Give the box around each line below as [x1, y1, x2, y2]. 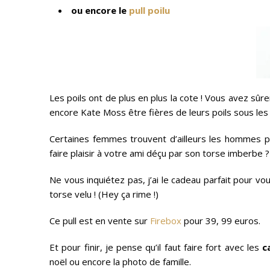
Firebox [150, 215, 181, 227]
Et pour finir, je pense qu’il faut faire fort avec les [49, 241, 263, 253]
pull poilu [129, 4, 170, 16]
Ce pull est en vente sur [49, 215, 150, 227]
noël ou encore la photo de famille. [49, 256, 191, 268]
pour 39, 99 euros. [181, 215, 260, 227]
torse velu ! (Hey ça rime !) [49, 188, 159, 200]
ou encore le [71, 4, 129, 16]
